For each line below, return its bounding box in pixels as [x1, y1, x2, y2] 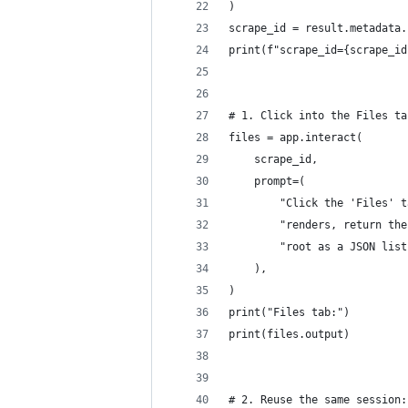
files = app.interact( [229, 131, 362, 144]
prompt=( [229, 175, 305, 188]
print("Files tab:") [229, 306, 350, 319]
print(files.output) [229, 328, 350, 341]
